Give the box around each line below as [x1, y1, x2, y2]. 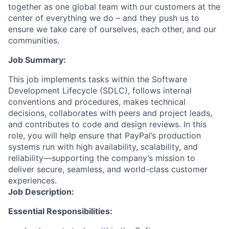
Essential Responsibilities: [8, 206, 112, 216]
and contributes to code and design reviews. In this [8, 119, 207, 129]
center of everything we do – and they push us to [8, 13, 199, 23]
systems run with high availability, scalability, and [8, 142, 198, 152]
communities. [8, 35, 59, 45]
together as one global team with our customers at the [8, 2, 220, 12]
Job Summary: [8, 55, 66, 65]
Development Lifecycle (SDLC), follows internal [8, 85, 192, 96]
